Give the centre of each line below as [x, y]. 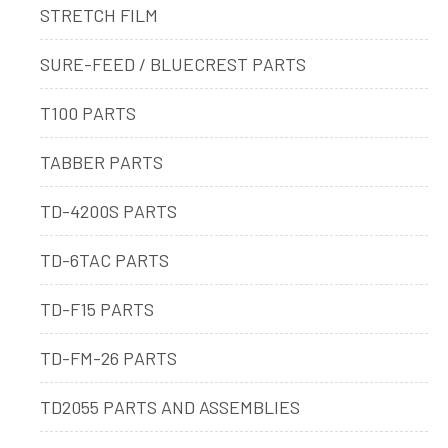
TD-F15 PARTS [97, 308]
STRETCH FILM [99, 14]
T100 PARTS [88, 112]
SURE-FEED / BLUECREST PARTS [173, 63]
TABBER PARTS [101, 161]
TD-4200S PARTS [108, 210]
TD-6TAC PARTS [104, 259]
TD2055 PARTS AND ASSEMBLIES [170, 406]
